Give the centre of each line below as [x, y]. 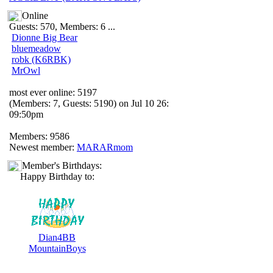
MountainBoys [57, 248]
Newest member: [43, 147]
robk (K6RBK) [41, 59]
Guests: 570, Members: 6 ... [62, 27]
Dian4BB [57, 237]
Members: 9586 [39, 136]
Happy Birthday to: [57, 176]
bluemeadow [36, 48]
